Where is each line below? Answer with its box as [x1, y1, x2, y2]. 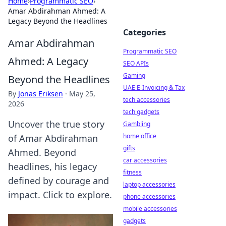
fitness [123, 168, 142, 177]
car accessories [123, 156, 167, 164]
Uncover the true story [8, 118, 104, 130]
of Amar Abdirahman [8, 132, 98, 144]
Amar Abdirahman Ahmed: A [8, 6, 105, 16]
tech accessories [123, 95, 170, 104]
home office [123, 132, 156, 140]
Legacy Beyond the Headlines [8, 16, 107, 26]
